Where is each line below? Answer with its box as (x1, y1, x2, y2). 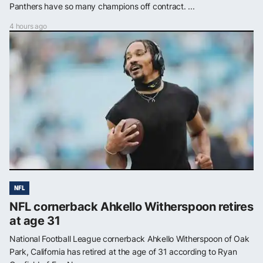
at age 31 (9, 213, 60, 228)
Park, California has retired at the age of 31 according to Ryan (9, 246, 237, 257)
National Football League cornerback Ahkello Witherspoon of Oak (9, 233, 249, 244)
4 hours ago (9, 21, 47, 31)
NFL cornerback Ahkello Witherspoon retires (9, 199, 254, 214)
